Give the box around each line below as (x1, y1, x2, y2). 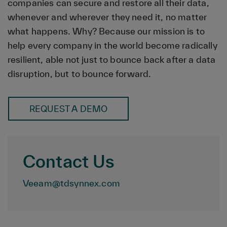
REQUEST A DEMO (29, 104, 108, 113)
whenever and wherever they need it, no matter (8, 12, 207, 22)
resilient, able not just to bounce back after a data (8, 54, 216, 65)
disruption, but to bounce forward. (8, 68, 152, 79)
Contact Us (23, 152, 115, 171)
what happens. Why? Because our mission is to (8, 26, 205, 36)
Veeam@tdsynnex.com (23, 178, 120, 188)
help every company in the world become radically (8, 40, 217, 51)
